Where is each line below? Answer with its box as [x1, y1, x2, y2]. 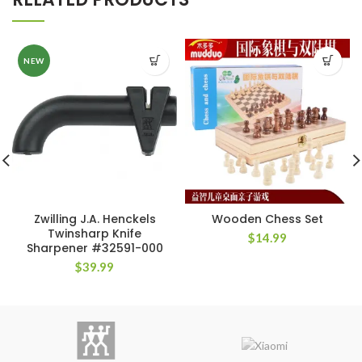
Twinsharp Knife [48, 225, 141, 242]
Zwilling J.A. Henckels [33, 210, 156, 227]
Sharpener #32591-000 [26, 239, 163, 256]
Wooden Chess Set [212, 210, 323, 227]
